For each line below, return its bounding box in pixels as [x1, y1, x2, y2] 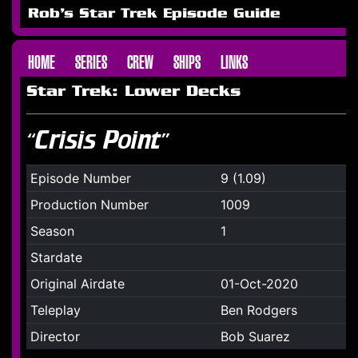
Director [30, 328, 80, 344]
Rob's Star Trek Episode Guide [28, 8, 280, 20]
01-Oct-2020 [220, 276, 298, 292]
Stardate [30, 249, 82, 265]
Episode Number [30, 170, 131, 186]
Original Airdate [30, 276, 125, 292]
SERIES [75, 51, 107, 74]
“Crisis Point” [26, 125, 169, 154]
